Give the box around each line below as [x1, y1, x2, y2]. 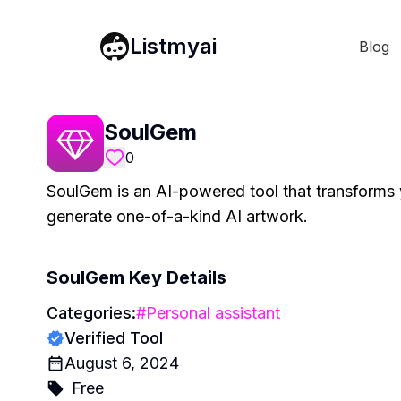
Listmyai [130, 32, 217, 59]
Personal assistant [146, 303, 280, 322]
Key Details [124, 267, 226, 288]
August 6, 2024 [64, 354, 179, 372]
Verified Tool [64, 328, 163, 347]
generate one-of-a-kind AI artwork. [47, 207, 308, 226]
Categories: [47, 303, 136, 322]
